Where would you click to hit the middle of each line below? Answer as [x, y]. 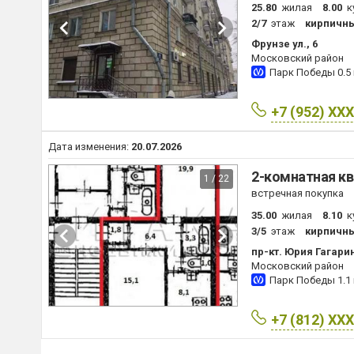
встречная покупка [298, 193]
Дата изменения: [90, 147]
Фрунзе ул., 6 [284, 44]
